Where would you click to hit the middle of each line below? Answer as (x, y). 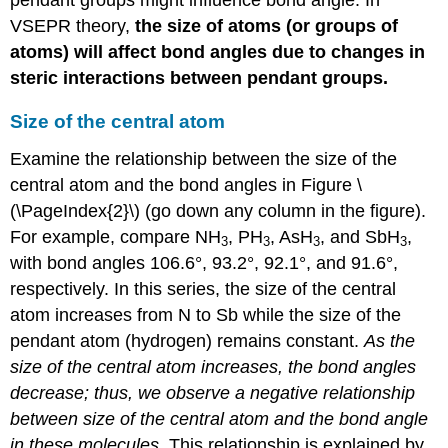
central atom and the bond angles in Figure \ (186, 184)
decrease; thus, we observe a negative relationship (213, 392)
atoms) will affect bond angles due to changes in (218, 51)
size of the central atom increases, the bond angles (213, 366)
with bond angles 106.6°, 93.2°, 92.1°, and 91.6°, (204, 262)
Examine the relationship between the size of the (204, 158)
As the (390, 340)
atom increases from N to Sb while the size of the (206, 314)
